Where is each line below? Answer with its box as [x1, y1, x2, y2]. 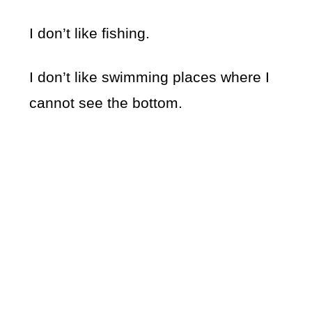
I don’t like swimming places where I [29, 69, 270, 86]
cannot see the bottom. [29, 95, 183, 111]
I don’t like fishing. [29, 25, 150, 42]
